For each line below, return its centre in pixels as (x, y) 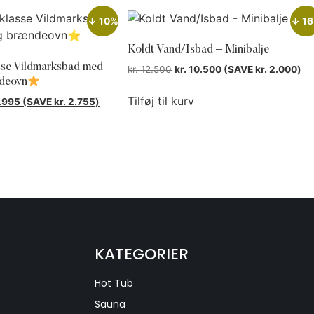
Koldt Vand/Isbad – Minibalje (198, 50)
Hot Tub (114, 284)
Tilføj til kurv (161, 101)
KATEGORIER (142, 254)
